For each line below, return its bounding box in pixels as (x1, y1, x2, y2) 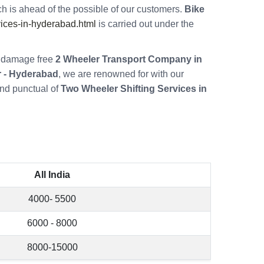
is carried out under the (96, 19, 194, 29)
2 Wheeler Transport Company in (55, 54, 202, 65)
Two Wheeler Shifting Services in (61, 84, 207, 94)
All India (34, 170, 70, 180)
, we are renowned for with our (58, 69, 184, 80)
